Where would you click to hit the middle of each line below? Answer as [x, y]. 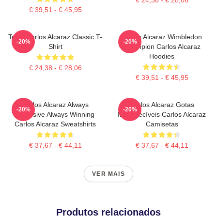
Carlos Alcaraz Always [55, 104]
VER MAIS [108, 174]
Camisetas [162, 124]
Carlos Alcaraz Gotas [162, 104]
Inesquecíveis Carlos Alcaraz [162, 114]
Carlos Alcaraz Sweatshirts [55, 124]
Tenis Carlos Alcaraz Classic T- [55, 37]
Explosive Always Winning [55, 114]
